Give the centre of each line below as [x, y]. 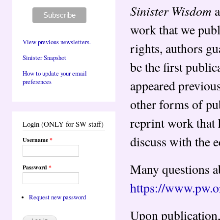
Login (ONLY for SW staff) [63, 124]
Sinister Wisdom [171, 10]
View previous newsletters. [57, 42]
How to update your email [55, 74]
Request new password [57, 197]
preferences [37, 82]
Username [36, 139]
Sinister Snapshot [44, 57]
